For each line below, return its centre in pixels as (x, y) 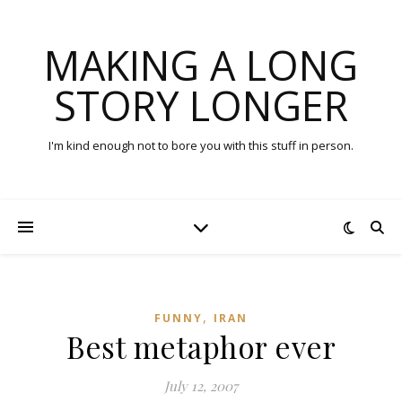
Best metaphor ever (201, 346)
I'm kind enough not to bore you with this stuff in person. (201, 145)
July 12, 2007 (201, 386)
